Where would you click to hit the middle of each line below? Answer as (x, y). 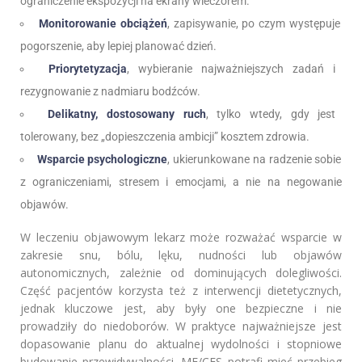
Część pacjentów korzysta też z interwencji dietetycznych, (181, 291)
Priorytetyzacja (88, 69)
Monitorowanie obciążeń (103, 24)
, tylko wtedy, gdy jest (271, 114)
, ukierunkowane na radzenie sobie (255, 160)
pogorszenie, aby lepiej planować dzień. (118, 46)
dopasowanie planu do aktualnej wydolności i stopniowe (181, 344)
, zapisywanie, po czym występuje (254, 24)
